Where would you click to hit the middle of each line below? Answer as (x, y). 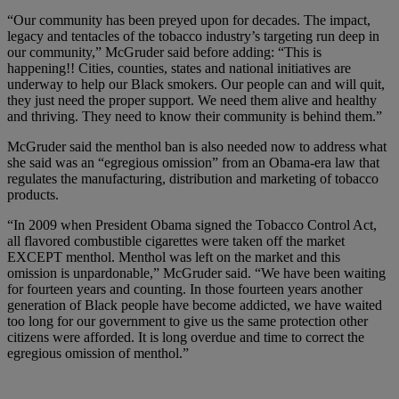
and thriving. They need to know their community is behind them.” (195, 116)
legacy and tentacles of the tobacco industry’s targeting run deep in (193, 36)
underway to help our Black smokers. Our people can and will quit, (196, 84)
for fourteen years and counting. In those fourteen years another (185, 289)
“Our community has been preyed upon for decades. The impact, (189, 20)
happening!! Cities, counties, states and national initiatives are (179, 68)
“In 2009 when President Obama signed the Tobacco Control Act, (192, 224)
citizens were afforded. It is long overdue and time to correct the (186, 337)
